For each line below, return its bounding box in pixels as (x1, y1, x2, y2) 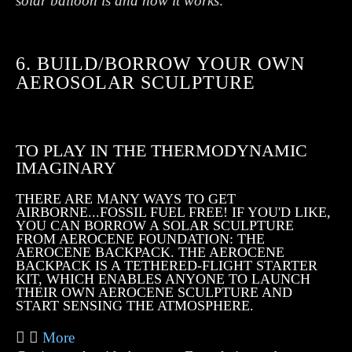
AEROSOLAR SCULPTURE (16, 72, 255, 93)
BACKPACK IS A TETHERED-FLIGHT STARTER (16, 258, 317, 273)
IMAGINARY (16, 158, 116, 178)
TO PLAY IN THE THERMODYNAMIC (16, 141, 307, 160)
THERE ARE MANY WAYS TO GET (16, 191, 236, 207)
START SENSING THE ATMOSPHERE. (16, 298, 254, 313)
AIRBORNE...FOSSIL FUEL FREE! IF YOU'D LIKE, (16, 204, 331, 220)
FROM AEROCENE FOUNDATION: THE (16, 231, 265, 247)
